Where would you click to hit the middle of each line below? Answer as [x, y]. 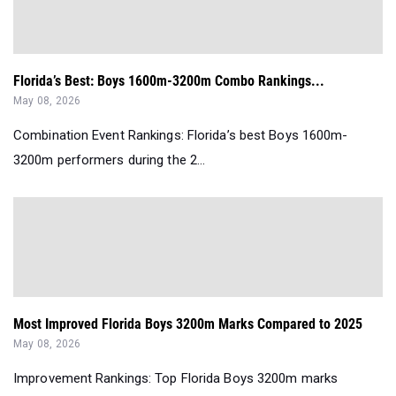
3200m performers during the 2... [110, 160]
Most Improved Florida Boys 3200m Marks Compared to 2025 [188, 324]
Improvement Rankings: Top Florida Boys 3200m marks [176, 379]
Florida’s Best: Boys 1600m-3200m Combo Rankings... [169, 81]
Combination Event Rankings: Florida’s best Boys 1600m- [181, 136]
